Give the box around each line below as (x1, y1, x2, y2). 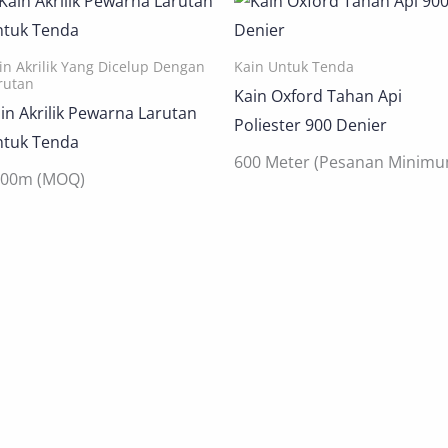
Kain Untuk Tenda (234, 57, 354, 77)
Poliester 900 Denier (234, 113, 387, 136)
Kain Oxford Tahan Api (234, 84, 402, 107)
